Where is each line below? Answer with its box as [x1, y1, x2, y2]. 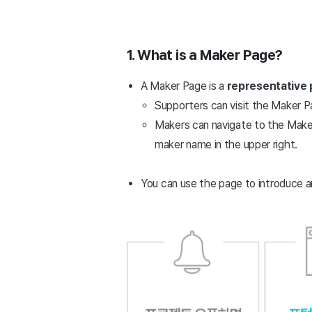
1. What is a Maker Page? [127, 47, 283, 63]
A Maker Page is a [141, 79, 227, 93]
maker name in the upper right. [155, 138, 297, 151]
